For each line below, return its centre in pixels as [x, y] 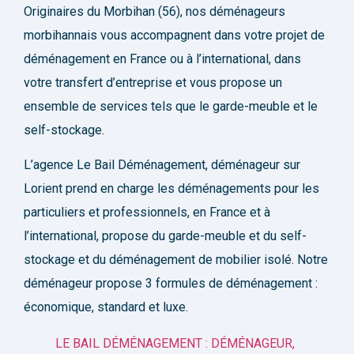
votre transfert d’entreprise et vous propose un [153, 82]
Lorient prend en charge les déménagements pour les [171, 189]
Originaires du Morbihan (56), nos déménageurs [154, 11]
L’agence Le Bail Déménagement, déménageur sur [162, 165]
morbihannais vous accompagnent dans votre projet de [174, 35]
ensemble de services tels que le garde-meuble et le [171, 106]
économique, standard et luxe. [106, 307]
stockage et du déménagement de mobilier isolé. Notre [176, 260]
